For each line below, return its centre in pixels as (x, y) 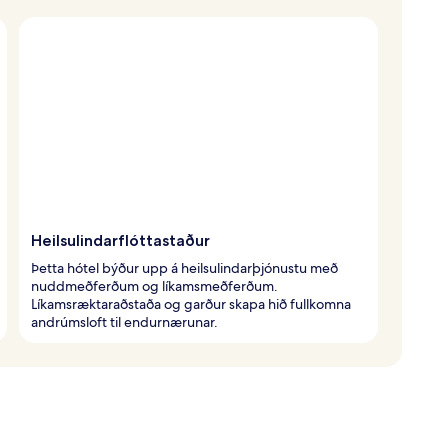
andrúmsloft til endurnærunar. (124, 321)
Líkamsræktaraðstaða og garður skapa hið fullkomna (191, 303)
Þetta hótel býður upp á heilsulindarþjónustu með (184, 267)
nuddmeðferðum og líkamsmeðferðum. (154, 285)
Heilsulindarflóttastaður (120, 240)
